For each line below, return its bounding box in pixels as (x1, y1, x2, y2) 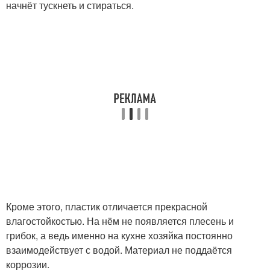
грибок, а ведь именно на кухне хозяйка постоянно (6, 228, 233, 242)
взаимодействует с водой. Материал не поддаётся (6, 243, 232, 257)
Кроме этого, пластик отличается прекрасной (6, 199, 207, 213)
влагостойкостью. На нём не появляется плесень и (6, 214, 234, 228)
